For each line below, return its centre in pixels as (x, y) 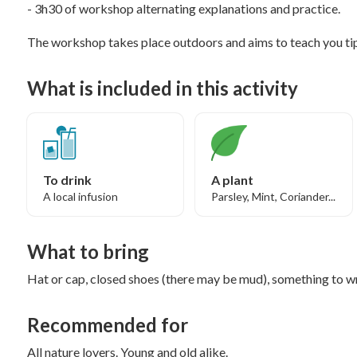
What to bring (88, 251)
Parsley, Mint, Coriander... (274, 196)
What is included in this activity (163, 88)
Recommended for (108, 325)
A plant (233, 180)
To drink (67, 180)
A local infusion (80, 196)
